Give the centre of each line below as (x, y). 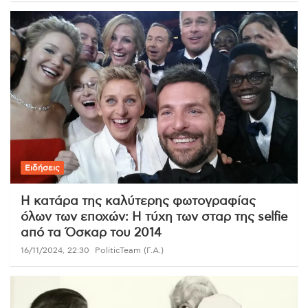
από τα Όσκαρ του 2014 (91, 233)
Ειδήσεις (42, 168)
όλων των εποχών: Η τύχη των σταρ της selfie (154, 218)
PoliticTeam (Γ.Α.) (129, 251)
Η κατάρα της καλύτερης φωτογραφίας (138, 202)
